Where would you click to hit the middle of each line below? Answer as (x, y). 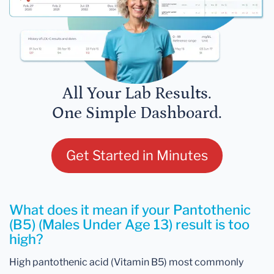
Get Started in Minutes (137, 156)
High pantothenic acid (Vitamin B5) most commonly (126, 262)
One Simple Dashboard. (137, 113)
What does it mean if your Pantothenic (130, 210)
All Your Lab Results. (137, 94)
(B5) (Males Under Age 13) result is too (129, 225)
